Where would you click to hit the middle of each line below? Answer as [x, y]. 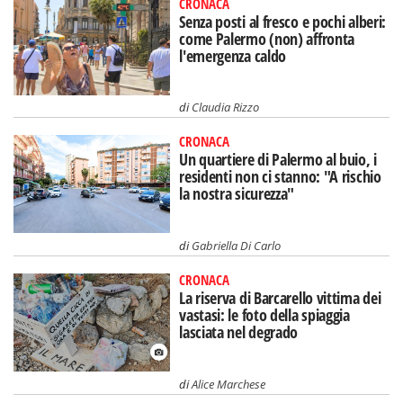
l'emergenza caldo [233, 55]
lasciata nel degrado [239, 332]
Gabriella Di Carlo [237, 246]
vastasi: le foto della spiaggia [264, 315]
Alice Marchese [229, 384]
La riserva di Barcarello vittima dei [280, 298]
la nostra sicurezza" [237, 194]
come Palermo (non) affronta [267, 38]
